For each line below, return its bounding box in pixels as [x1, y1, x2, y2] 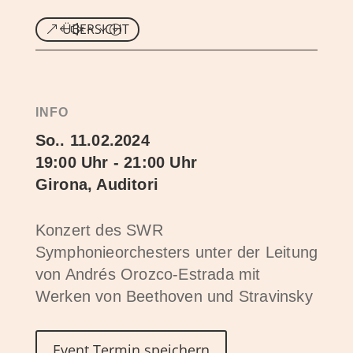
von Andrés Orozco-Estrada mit [35, 266, 261, 284]
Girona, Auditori [35, 176, 158, 194]
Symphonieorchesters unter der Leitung [35, 243, 318, 262]
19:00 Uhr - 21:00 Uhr [35, 154, 197, 172]
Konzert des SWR [35, 221, 163, 240]
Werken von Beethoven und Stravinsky [35, 288, 313, 306]
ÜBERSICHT [61, 20, 129, 39]
